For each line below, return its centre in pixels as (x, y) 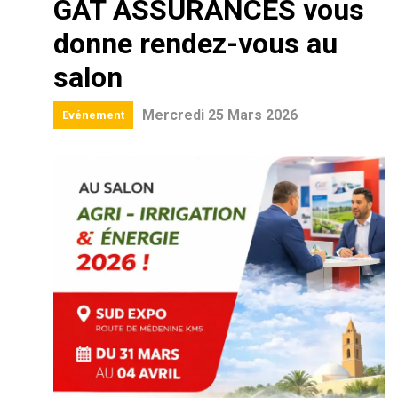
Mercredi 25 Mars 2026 (220, 115)
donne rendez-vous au (195, 44)
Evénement (93, 115)
